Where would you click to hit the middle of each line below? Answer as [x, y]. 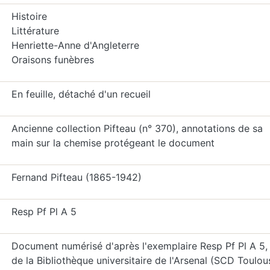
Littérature [35, 31]
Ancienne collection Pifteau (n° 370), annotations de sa [137, 128]
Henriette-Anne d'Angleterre [75, 45]
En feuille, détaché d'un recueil [81, 94]
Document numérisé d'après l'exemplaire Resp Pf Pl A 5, [139, 246]
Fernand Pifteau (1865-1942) [76, 177]
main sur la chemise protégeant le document [113, 143]
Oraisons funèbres [52, 60]
